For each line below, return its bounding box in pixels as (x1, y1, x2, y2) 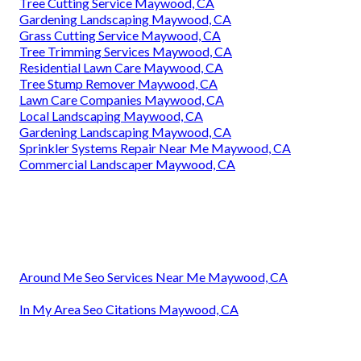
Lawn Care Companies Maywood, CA (19, 91, 224, 107)
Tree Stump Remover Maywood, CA (19, 75, 218, 91)
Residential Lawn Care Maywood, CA (19, 59, 223, 75)
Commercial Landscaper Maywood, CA (19, 156, 235, 172)
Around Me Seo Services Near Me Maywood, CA (19, 268, 288, 284)
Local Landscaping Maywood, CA (19, 107, 203, 123)
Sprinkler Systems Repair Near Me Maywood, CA (19, 139, 291, 156)
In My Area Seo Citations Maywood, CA (19, 301, 239, 317)
